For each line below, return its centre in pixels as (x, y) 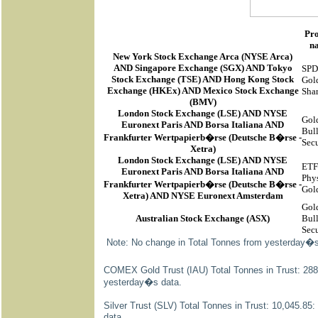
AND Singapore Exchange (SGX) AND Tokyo (203, 68)
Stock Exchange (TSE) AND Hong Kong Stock (203, 79)
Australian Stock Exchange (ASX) (203, 218)
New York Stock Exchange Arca (176, 56)
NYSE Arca (267, 56)
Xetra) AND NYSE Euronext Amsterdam (203, 196)
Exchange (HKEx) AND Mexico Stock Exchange (203, 91)
